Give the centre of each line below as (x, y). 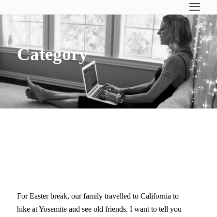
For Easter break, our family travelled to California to (98, 196)
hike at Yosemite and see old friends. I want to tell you (99, 209)
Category (53, 54)
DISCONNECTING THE (81, 158)
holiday (28, 78)
